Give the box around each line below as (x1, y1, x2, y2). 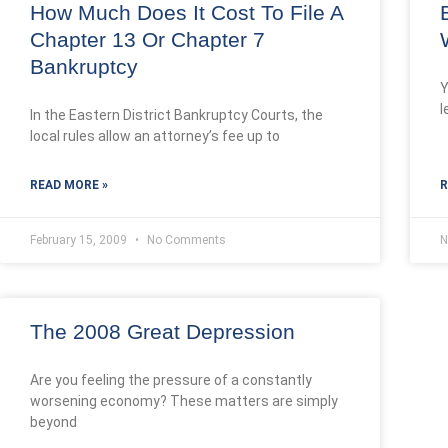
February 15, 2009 (30, 233, 130, 247)
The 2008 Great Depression (30, 320, 295, 343)
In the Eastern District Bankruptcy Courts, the (30, 107, 323, 123)
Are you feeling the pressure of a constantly (30, 372, 312, 388)
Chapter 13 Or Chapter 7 (30, 28, 265, 51)
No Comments (144, 233, 226, 247)
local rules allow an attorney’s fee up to (30, 128, 280, 144)
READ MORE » (30, 178, 108, 192)
